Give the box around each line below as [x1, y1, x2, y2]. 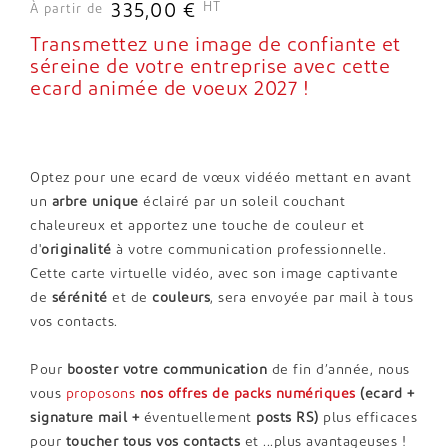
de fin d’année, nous [267, 362, 410, 378]
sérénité [51, 290, 108, 306]
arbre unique [51, 194, 139, 210]
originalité [41, 242, 112, 258]
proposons [65, 386, 135, 402]
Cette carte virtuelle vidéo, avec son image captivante [30, 266, 398, 282]
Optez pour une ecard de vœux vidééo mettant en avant [30, 170, 411, 186]
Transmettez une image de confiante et [30, 35, 401, 56]
